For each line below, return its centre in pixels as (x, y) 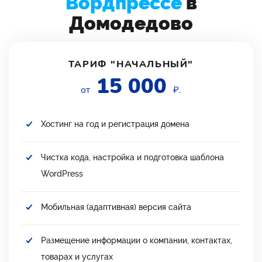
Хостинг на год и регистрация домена (115, 124)
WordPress (62, 173)
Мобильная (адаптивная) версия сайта (116, 207)
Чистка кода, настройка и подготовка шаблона (132, 157)
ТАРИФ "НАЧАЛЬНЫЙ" (131, 64)
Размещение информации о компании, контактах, (137, 240)
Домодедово (131, 23)
